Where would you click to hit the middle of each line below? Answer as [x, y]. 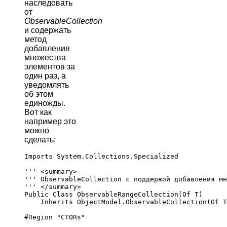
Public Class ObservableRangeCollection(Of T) [113, 194]
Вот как [38, 112]
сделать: [40, 139]
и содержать [48, 30]
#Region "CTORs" [55, 217]
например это [50, 121]
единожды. [45, 103]
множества [45, 57]
